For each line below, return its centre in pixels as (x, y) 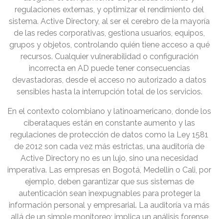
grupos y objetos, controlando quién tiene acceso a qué (109, 45)
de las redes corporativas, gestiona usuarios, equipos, (109, 33)
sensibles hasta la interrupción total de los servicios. (109, 92)
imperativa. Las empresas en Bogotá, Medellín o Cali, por (109, 170)
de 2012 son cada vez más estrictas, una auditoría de (109, 147)
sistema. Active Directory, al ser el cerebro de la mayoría (109, 22)
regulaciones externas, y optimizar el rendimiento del (109, 10)
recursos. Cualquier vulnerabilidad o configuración (109, 57)
